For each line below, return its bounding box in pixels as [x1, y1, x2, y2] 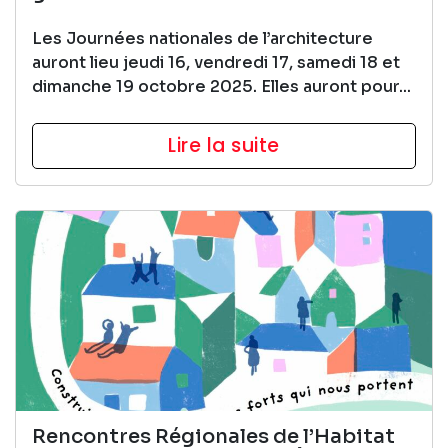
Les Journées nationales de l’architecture [32, 27, 373, 49]
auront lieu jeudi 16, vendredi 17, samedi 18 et [32, 51, 400, 73]
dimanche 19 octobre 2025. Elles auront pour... [32, 75, 411, 97]
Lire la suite [168, 131, 280, 159]
